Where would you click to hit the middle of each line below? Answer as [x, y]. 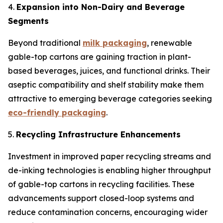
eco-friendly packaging [57, 112]
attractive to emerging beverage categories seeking [110, 98]
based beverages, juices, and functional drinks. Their [109, 70]
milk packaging [115, 43]
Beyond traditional [45, 43]
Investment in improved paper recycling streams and [110, 156]
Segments [28, 21]
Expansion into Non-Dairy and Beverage [101, 7]
